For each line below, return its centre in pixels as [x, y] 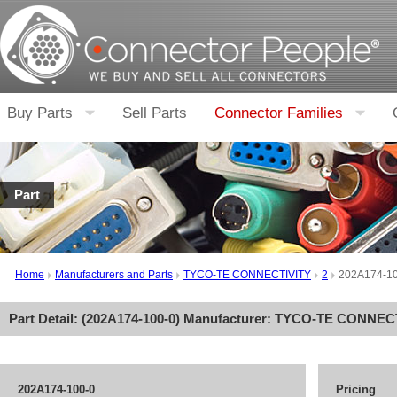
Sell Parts [155, 113]
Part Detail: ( [47, 319]
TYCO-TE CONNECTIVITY [247, 275]
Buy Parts [40, 113]
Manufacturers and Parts [114, 275]
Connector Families [279, 113]
